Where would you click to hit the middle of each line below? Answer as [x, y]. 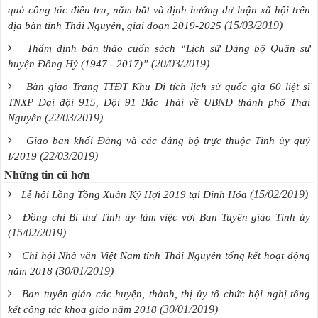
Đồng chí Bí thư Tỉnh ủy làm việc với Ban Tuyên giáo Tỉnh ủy [166, 217]
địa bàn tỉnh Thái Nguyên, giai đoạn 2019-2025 [115, 25]
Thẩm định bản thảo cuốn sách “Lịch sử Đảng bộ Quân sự [169, 48]
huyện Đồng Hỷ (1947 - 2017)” [78, 64]
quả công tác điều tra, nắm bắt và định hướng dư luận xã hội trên [159, 10]
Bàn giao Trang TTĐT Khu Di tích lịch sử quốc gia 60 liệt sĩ [168, 86]
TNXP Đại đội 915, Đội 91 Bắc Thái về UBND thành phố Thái [159, 102]
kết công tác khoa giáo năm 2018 [82, 309]
